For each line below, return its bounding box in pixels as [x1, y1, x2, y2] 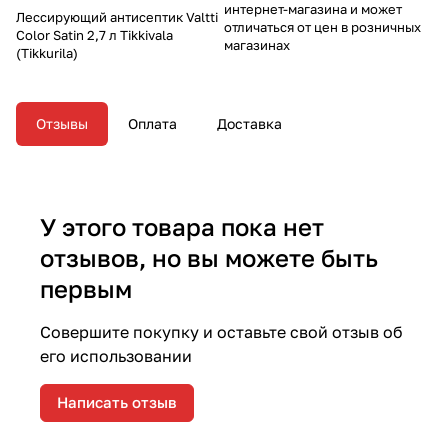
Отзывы [36, 114, 88, 132]
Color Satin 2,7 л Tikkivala [16, 26, 173, 43]
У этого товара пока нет [40, 211, 324, 241]
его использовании [40, 345, 192, 366]
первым [40, 273, 132, 303]
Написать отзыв [57, 393, 177, 412]
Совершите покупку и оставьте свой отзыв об [40, 321, 403, 342]
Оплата [128, 114, 177, 132]
